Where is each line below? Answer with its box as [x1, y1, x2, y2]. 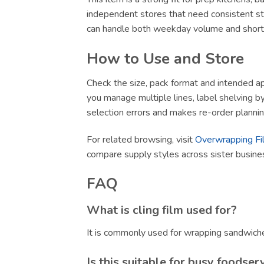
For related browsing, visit [87, 133, 195, 146]
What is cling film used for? [87, 202, 237, 219]
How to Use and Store [87, 48, 244, 69]
